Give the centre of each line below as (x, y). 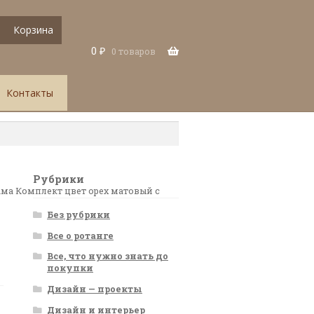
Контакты (29, 93)
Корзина (33, 29)
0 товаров (133, 51)
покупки (70, 268)
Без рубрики (78, 215)
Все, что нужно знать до (108, 256)
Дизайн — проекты (95, 288)
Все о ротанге (80, 235)
